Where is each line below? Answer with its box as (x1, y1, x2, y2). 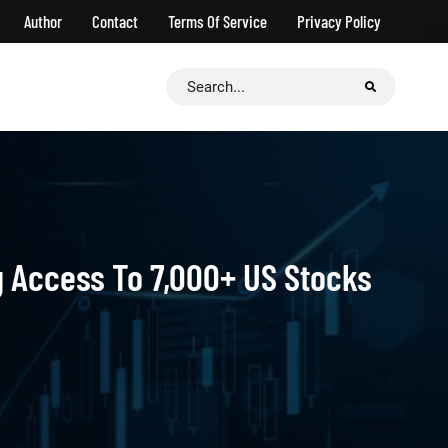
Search (165, 71, 214, 90)
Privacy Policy (297, 11, 381, 31)
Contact (92, 11, 138, 31)
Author (24, 11, 62, 31)
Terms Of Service (168, 11, 267, 31)
